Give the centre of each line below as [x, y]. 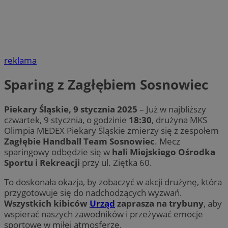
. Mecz [167, 141]
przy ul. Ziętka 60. [116, 162]
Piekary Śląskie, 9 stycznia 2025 [71, 109]
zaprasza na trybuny [159, 203]
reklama [20, 61]
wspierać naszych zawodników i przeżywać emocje [104, 214]
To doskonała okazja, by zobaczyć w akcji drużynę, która [113, 182]
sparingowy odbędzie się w [58, 152]
